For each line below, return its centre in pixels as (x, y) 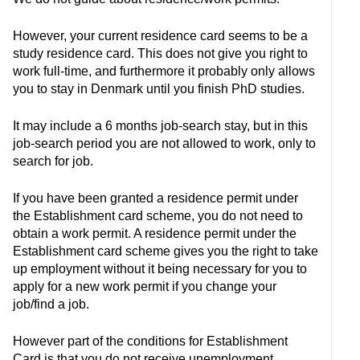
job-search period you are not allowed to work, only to (164, 143)
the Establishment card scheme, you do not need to (158, 216)
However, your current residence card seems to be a (160, 36)
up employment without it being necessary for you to (160, 269)
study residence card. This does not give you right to (160, 53)
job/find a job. (51, 304)
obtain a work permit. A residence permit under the (155, 233)
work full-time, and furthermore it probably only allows (164, 71)
